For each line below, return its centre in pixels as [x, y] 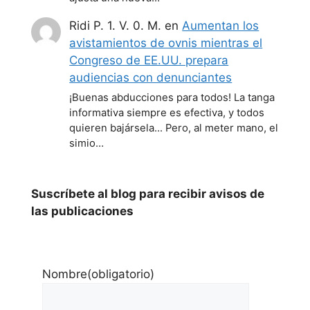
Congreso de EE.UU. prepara [149, 60]
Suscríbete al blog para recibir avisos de [148, 194]
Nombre [65, 274]
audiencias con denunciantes [151, 77]
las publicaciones [82, 211]
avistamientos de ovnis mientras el [166, 43]
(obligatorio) [121, 274]
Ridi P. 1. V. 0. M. [116, 25]
